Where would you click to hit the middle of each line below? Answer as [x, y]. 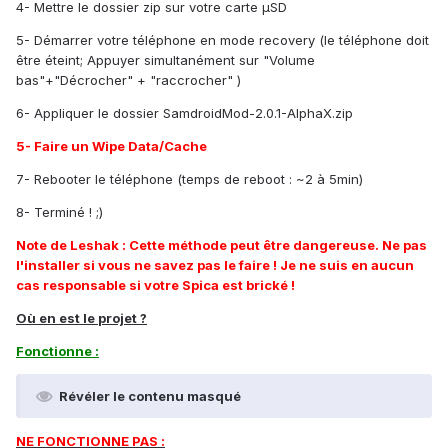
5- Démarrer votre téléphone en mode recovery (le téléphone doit [222, 40]
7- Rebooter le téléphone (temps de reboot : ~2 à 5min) [189, 179]
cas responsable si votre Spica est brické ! [155, 285]
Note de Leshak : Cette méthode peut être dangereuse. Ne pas [221, 245]
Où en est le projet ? [81, 318]
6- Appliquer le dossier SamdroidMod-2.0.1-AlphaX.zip [184, 113]
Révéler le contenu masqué [150, 396]
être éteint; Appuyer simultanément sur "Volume [165, 60]
